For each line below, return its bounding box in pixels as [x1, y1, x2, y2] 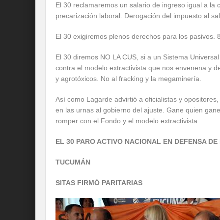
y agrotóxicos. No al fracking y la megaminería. [55, 75, 201, 82]
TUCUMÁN [55, 158, 90, 166]
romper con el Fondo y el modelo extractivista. [55, 117, 199, 125]
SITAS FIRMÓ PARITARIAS [55, 179, 142, 187]
